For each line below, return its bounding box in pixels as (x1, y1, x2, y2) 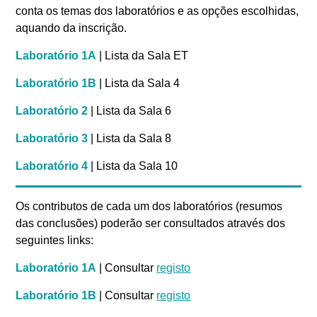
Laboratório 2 (16, 105, 88, 117)
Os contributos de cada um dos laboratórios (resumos (16, 200, 283, 213)
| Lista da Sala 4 (96, 77, 180, 90)
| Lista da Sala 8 (88, 132, 172, 145)
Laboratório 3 (16, 132, 88, 145)
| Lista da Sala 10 (88, 160, 178, 173)
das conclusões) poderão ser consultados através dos (16, 217, 286, 230)
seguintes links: (16, 234, 94, 247)
